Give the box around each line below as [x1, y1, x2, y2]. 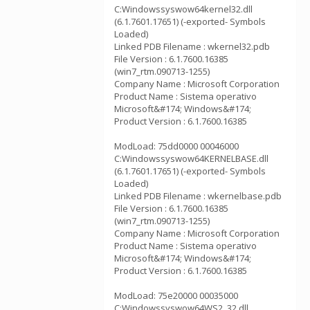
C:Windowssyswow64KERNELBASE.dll [114, 152, 268, 165]
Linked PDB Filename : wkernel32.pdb [114, 40, 270, 53]
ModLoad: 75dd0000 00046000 [114, 140, 239, 152]
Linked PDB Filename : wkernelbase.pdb [114, 190, 282, 202]
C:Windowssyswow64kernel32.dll [114, 3, 253, 15]
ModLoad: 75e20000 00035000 [114, 289, 238, 302]
